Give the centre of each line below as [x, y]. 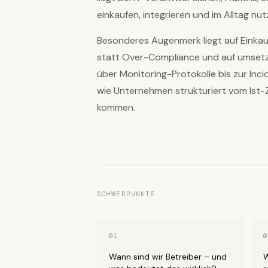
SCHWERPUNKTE [126, 194]
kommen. [116, 108]
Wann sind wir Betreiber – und [168, 257]
